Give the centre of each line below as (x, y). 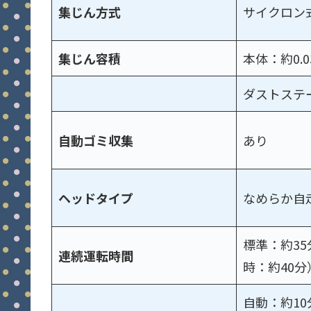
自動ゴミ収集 (96, 141)
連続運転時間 (96, 256)
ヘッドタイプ (96, 198)
